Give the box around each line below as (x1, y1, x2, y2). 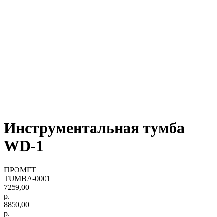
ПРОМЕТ (4, 165, 36, 174)
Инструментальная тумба (4, 119, 185, 137)
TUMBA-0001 (4, 174, 50, 183)
